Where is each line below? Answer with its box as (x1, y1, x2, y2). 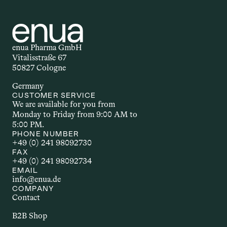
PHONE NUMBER (12, 129, 79, 138)
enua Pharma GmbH (12, 43, 82, 52)
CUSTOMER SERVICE (12, 91, 96, 100)
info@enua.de (12, 174, 61, 184)
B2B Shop (12, 211, 47, 220)
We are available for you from (12, 99, 115, 109)
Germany (12, 81, 44, 91)
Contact (12, 193, 40, 202)
